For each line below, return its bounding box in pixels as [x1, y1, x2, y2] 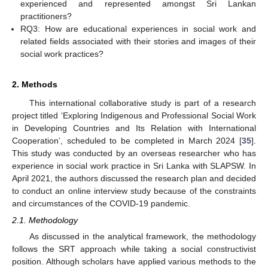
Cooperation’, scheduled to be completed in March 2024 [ [12, 135, 242, 145]
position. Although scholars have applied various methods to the [12, 257, 256, 267]
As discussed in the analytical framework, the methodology [29, 232, 256, 242]
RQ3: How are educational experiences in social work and [20, 23, 256, 33]
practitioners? [20, 11, 72, 21]
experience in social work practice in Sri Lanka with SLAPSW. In [12, 160, 256, 170]
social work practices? [20, 48, 104, 59]
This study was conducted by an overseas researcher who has [12, 148, 256, 158]
